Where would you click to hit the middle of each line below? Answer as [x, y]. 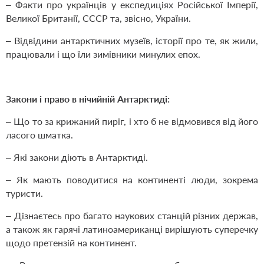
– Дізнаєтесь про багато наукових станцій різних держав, [132, 216]
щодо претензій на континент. [71, 243]
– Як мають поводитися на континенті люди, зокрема [132, 180]
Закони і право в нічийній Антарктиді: [88, 99]
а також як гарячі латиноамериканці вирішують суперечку [132, 229]
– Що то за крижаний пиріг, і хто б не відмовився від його [132, 121]
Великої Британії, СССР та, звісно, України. [98, 18]
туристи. [24, 193]
